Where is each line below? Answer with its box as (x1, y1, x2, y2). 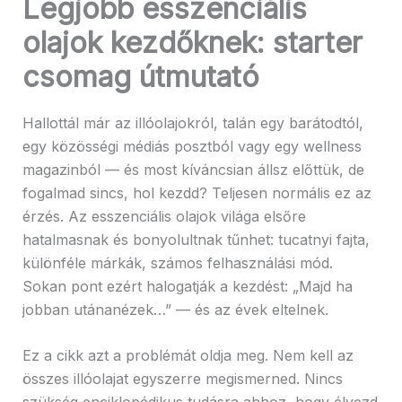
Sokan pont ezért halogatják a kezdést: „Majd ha (22, 276, 353, 295)
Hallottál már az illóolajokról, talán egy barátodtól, (22, 113, 363, 132)
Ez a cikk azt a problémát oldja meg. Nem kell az (22, 346, 354, 365)
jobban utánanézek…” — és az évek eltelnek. (22, 300, 328, 319)
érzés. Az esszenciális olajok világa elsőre (22, 206, 306, 225)
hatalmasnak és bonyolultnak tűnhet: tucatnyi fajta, (22, 230, 370, 249)
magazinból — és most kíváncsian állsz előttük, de (22, 160, 364, 179)
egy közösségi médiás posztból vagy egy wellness (22, 136, 362, 155)
